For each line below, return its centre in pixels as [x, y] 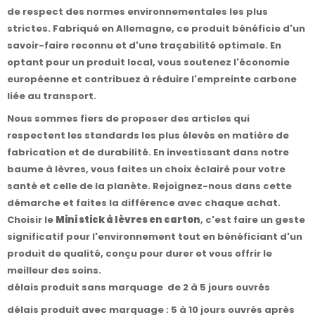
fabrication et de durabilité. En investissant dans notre [148, 153]
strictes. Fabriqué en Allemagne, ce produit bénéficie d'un [156, 29]
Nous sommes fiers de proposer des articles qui [128, 119]
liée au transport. [52, 96]
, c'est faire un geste [253, 220]
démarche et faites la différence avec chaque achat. [144, 203]
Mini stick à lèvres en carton [128, 220]
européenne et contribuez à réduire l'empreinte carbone [152, 79]
